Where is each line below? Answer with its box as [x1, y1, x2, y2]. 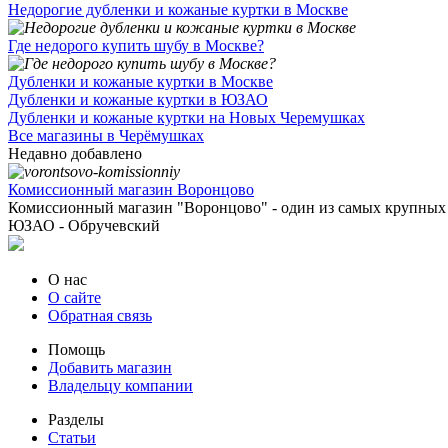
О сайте [48, 289, 101, 307]
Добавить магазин [48, 359, 172, 377]
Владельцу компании [48, 377, 193, 395]
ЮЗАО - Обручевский [8, 217, 160, 235]
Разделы [48, 411, 104, 429]
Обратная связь [48, 307, 152, 325]
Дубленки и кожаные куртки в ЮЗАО [8, 91, 268, 109]
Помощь [48, 341, 105, 359]
